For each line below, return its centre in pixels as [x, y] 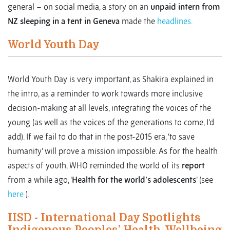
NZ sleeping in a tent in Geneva [65, 21]
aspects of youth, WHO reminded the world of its [95, 166]
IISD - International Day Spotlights [104, 218]
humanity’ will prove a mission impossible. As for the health [113, 151]
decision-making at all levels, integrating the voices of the [109, 108]
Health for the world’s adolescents [134, 180]
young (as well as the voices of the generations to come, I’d [111, 122]
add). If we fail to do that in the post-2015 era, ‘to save [101, 137]
